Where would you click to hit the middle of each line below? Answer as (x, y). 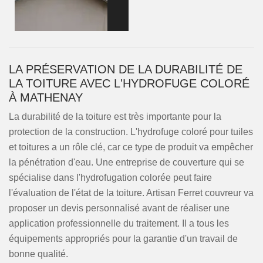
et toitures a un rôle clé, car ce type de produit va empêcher (131, 147)
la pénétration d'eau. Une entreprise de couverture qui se (127, 162)
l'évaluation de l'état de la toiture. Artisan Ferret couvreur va (131, 193)
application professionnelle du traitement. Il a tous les (119, 223)
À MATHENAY (46, 97)
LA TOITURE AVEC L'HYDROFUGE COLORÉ (129, 83)
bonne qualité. (38, 254)
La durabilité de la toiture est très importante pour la (115, 117)
